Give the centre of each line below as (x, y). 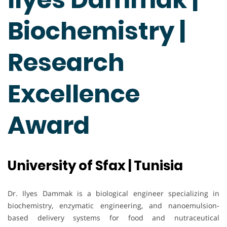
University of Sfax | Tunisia (95, 166)
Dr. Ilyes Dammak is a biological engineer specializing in (113, 194)
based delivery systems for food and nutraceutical (113, 218)
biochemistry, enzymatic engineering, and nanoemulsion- (113, 206)
